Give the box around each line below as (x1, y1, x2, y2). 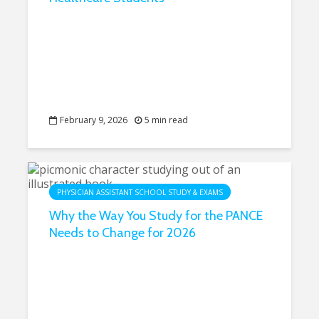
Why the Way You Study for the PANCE (49, 208, 263, 224)
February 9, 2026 (60, 114, 127, 126)
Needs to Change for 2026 (49, 225, 196, 241)
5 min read (145, 114, 188, 126)
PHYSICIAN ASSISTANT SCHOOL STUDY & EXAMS (57, 187, 223, 197)
